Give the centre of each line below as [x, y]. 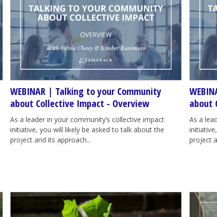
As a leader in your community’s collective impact [87, 119]
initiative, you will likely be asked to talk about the [87, 130]
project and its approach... [50, 140]
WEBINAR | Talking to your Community [85, 91]
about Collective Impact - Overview [79, 103]
